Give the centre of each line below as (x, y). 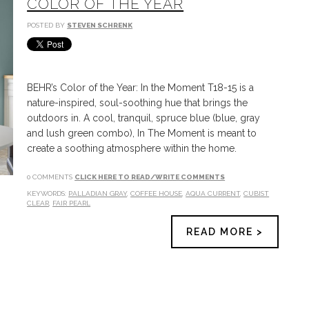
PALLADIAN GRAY (98, 193)
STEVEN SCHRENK (100, 25)
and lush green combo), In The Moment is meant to (142, 133)
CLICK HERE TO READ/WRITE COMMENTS (150, 177)
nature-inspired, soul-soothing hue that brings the (138, 103)
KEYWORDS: (48, 193)
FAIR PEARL (72, 203)
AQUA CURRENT (213, 193)
